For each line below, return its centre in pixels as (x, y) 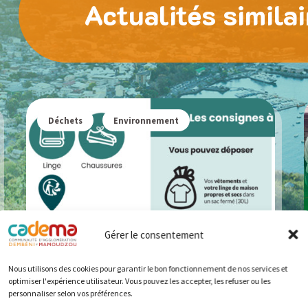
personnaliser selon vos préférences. (70, 293)
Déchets (65, 120)
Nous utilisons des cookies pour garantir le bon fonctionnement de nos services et (148, 268)
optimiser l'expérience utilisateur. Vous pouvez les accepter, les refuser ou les (139, 280)
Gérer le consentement (154, 235)
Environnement (146, 120)
